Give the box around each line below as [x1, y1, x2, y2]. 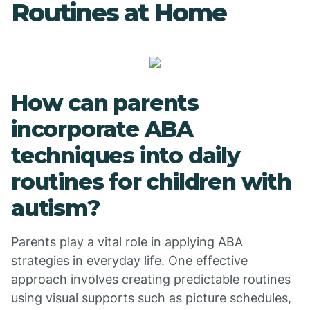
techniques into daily [11, 142, 240, 169]
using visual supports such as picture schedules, [11, 291, 291, 305]
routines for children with [11, 168, 291, 195]
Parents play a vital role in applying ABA [11, 235, 243, 249]
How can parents [11, 89, 199, 116]
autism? [11, 194, 100, 221]
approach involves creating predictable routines [11, 272, 291, 286]
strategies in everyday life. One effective [11, 253, 248, 268]
